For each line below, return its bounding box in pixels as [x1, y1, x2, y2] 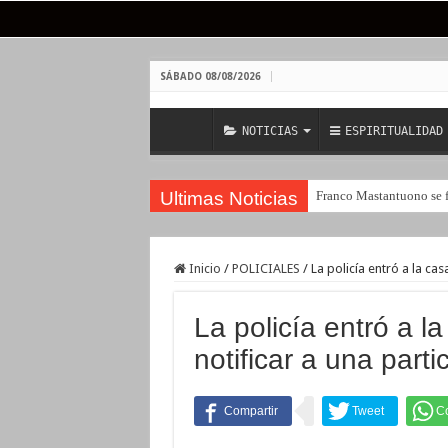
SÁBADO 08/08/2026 [159, 71, 261, 82]
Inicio [185, 261, 221, 276]
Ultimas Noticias [159, 188, 298, 209]
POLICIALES [231, 261, 300, 276]
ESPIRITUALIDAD [344, 124, 443, 138]
